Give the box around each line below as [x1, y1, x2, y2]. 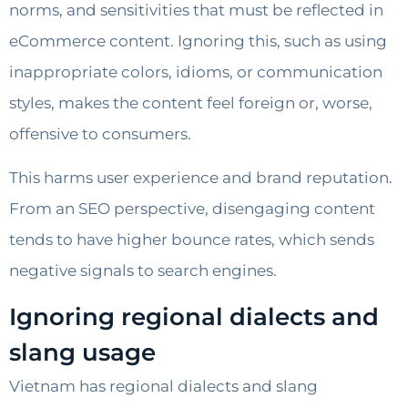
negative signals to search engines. [9, 261, 277, 280]
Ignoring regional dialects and [9, 301, 379, 331]
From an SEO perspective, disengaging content [9, 199, 375, 219]
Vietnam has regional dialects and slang [9, 376, 318, 395]
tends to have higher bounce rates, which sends [9, 230, 374, 250]
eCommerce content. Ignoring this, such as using [9, 31, 387, 50]
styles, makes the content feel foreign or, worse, [9, 93, 372, 112]
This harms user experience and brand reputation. [9, 168, 393, 188]
